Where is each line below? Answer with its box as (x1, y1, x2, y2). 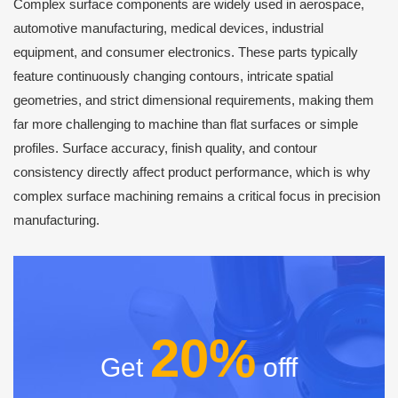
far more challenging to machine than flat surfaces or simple (13, 117, 358, 131)
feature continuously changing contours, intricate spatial (13, 69, 333, 84)
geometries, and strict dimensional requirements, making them (13, 93, 374, 107)
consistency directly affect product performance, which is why (13, 165, 370, 179)
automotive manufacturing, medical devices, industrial (13, 21, 323, 36)
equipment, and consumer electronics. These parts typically (13, 45, 358, 60)
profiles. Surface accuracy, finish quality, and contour (13, 141, 317, 155)
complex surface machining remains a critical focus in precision (13, 189, 380, 203)
